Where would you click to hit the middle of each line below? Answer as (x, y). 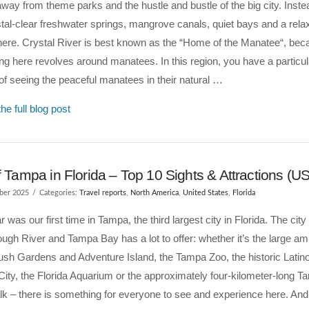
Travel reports (102, 193)
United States (205, 193)
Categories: (59, 193)
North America (154, 193)
